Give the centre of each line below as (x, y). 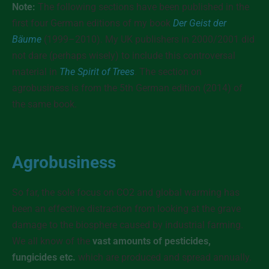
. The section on (168, 72)
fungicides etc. (44, 257)
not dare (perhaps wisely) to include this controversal (124, 56)
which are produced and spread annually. (164, 257)
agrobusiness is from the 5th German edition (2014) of (127, 88)
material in (36, 72)
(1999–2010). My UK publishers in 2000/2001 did (148, 39)
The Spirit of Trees (97, 72)
